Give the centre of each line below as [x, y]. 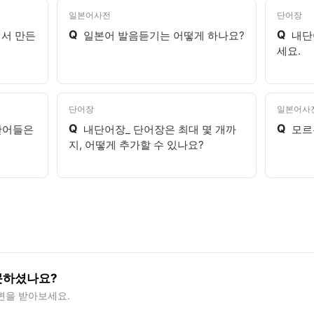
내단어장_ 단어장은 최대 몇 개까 [160, 129]
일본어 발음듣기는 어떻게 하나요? [164, 35]
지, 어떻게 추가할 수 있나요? [137, 145]
